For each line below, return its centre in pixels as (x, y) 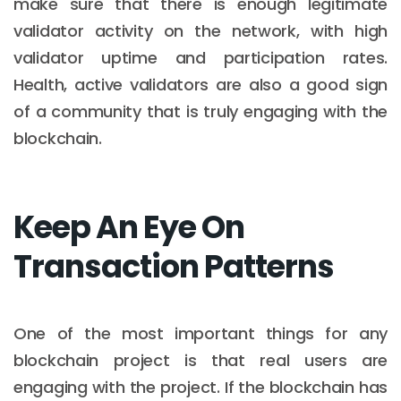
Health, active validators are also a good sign (200, 84)
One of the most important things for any (200, 333)
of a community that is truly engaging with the (200, 111)
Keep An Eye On (129, 226)
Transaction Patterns (174, 266)
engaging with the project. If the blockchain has (200, 387)
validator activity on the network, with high (200, 30)
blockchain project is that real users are (200, 360)
